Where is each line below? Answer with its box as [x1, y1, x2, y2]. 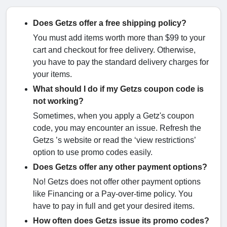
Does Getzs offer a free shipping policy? [33, 19, 186, 28]
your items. [33, 70, 74, 79]
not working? [33, 97, 84, 106]
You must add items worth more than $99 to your [33, 33, 205, 43]
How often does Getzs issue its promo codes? [33, 216, 209, 225]
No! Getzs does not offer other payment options [33, 177, 201, 186]
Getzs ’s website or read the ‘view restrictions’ [33, 136, 196, 145]
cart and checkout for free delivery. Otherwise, [33, 46, 196, 55]
